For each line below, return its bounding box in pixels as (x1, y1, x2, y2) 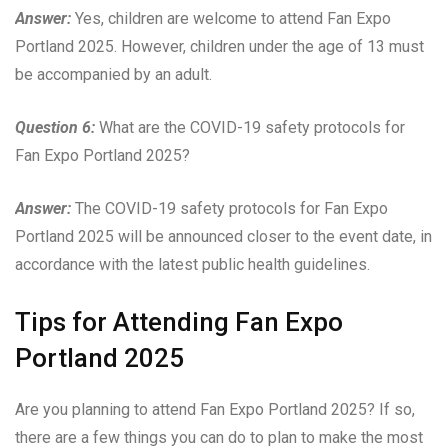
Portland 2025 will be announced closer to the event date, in (15, 226, 432, 246)
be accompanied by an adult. (15, 64, 212, 84)
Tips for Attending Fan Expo (15, 306, 343, 337)
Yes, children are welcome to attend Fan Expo (71, 8, 391, 28)
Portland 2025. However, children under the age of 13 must (15, 36, 424, 56)
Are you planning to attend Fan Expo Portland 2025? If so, (15, 399, 415, 419)
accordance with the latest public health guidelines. (15, 254, 370, 274)
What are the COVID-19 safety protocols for (95, 117, 405, 137)
